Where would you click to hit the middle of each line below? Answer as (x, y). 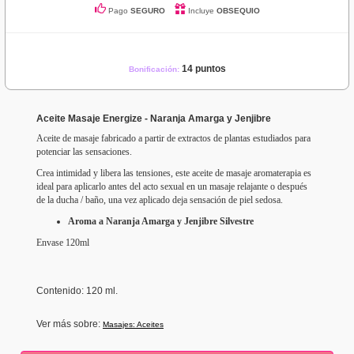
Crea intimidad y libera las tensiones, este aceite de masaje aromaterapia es (174, 173)
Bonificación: (155, 70)
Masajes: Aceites (133, 325)
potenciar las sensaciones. (84, 152)
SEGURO (147, 11)
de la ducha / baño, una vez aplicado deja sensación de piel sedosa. (160, 200)
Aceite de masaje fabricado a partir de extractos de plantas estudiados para (173, 139)
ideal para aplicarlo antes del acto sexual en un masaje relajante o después (172, 187)
